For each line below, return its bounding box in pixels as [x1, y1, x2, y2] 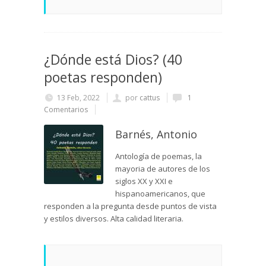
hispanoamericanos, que [115, 188, 205, 199]
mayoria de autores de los [115, 163, 210, 175]
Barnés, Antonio [115, 127, 197, 142]
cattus [140, 93, 160, 103]
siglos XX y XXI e [115, 176, 173, 187]
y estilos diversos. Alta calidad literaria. [44, 213, 183, 224]
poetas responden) [44, 68, 162, 87]
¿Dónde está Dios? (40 [44, 50, 182, 69]
